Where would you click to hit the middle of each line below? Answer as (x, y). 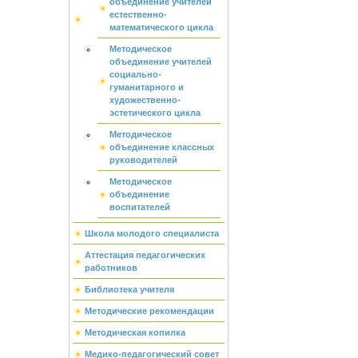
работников (111, 268)
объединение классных (162, 147)
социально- (135, 74)
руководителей (143, 160)
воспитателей (140, 207)
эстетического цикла (155, 113)
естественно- (138, 14)
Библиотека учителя (129, 289)
